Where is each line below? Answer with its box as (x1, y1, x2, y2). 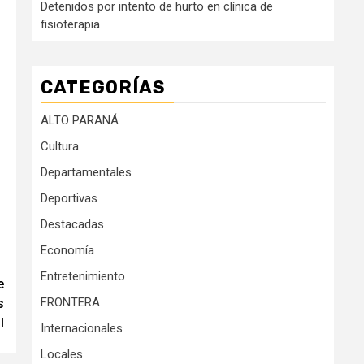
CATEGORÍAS (41, 76, 166, 99)
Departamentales (41, 165, 132, 180)
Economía (41, 243, 94, 258)
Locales (41, 347, 83, 362)
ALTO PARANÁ (41, 113, 119, 128)
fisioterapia (41, 17, 100, 32)
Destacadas (41, 217, 104, 232)
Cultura (41, 139, 79, 154)
